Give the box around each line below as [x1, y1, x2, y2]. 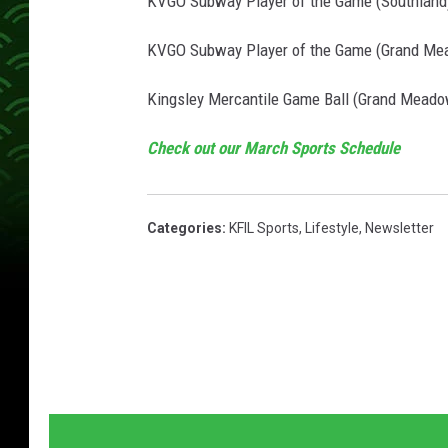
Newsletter [365, 220, 434, 237]
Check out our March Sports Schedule [147, 138, 400, 159]
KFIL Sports [229, 220, 299, 237]
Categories [147, 220, 222, 237]
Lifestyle [305, 220, 359, 237]
